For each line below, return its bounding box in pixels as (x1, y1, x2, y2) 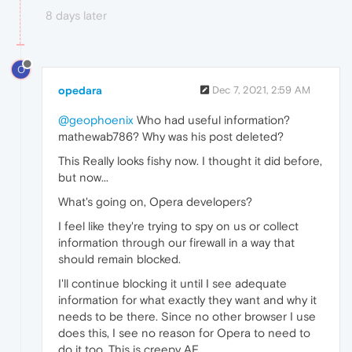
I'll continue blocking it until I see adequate (58, 276, 287, 290)
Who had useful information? (134, 112, 290, 126)
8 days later (46, 9, 107, 23)
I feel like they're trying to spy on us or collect (58, 218, 299, 233)
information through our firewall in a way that (58, 235, 295, 249)
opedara (58, 83, 102, 97)
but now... (58, 170, 108, 184)
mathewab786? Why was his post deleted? (58, 129, 284, 143)
